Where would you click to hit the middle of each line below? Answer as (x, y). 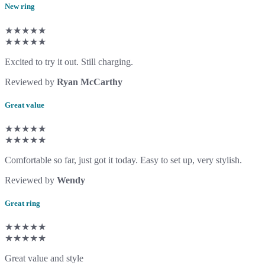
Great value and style (44, 258)
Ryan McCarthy (90, 82)
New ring (20, 7)
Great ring (22, 203)
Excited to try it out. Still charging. (69, 62)
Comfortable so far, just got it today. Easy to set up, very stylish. (123, 160)
